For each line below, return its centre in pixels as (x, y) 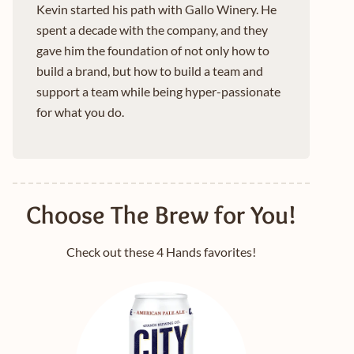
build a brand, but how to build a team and (150, 71)
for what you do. (80, 112)
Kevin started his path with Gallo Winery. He (156, 9)
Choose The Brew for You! (161, 215)
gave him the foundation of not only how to (153, 51)
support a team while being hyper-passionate (158, 92)
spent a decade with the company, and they (152, 30)
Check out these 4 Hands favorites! (161, 252)
